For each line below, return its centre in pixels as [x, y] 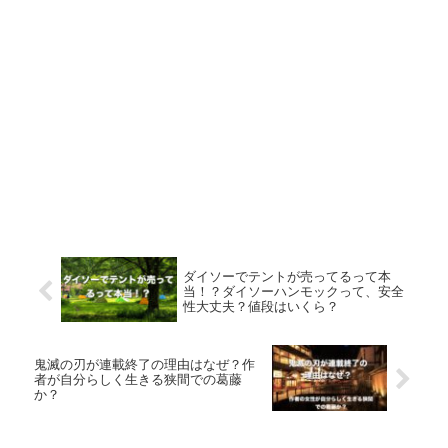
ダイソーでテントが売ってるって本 [286, 276]
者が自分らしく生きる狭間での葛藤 [138, 380]
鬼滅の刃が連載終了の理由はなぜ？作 [144, 365]
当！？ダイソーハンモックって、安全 [293, 291]
